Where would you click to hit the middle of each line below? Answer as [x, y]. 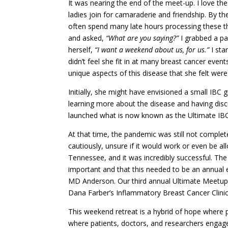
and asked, [87, 38]
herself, [82, 50]
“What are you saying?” [144, 38]
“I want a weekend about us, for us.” [152, 50]
